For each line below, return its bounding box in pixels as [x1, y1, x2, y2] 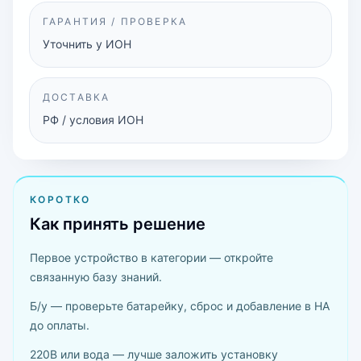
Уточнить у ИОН [43, 37, 131, 51]
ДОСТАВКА [43, 91, 110, 103]
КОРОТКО [30, 193, 91, 205]
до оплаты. [30, 318, 89, 332]
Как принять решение [30, 214, 205, 234]
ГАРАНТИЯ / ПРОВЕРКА [43, 15, 188, 27]
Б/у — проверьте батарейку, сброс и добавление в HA [30, 299, 330, 313]
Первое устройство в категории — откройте [30, 251, 273, 264]
